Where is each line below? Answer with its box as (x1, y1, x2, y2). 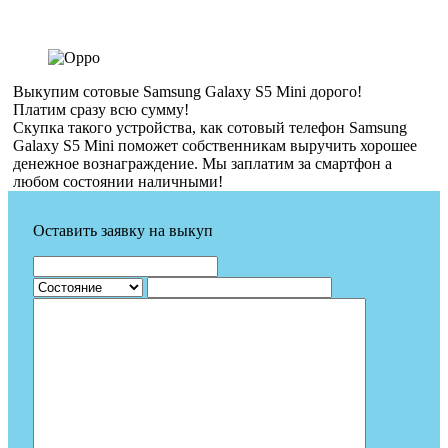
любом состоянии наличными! (13, 173, 223, 190)
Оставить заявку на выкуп (33, 222, 213, 239)
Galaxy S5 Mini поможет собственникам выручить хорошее (13, 137, 417, 154)
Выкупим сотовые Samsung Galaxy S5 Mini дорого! (13, 83, 362, 100)
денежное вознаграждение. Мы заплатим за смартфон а (13, 155, 392, 172)
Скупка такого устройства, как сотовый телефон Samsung (13, 119, 407, 136)
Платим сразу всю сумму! (13, 101, 189, 118)
